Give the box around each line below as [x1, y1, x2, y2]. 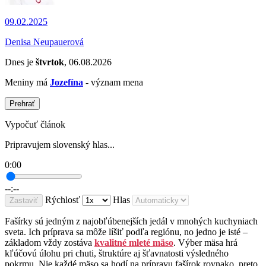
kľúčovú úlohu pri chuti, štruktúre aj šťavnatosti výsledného [5, 248, 229, 259]
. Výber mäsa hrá [173, 237, 237, 248]
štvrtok [36, 57, 64, 68]
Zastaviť [9, 196, 38, 205]
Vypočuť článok [5, 119, 65, 130]
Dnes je [5, 57, 36, 68]
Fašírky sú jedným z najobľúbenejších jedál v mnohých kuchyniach [5, 216, 258, 227]
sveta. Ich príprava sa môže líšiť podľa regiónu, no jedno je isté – [5, 227, 248, 237]
